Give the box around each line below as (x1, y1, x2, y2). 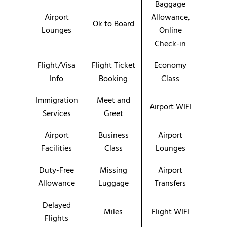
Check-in (155, 37, 186, 51)
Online (159, 24, 182, 37)
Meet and (96, 94, 130, 107)
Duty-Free (39, 164, 74, 177)
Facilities (41, 142, 72, 156)
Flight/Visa (37, 59, 75, 72)
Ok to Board (92, 17, 134, 31)
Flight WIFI (151, 205, 190, 219)
